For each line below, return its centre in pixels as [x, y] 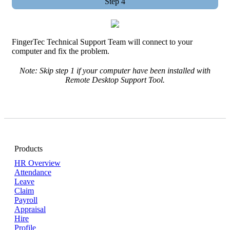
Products [28, 148]
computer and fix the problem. [61, 51]
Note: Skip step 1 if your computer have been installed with [115, 70]
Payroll [26, 200]
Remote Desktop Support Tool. [115, 80]
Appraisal [30, 209]
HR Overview [37, 163]
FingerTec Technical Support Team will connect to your [102, 42]
